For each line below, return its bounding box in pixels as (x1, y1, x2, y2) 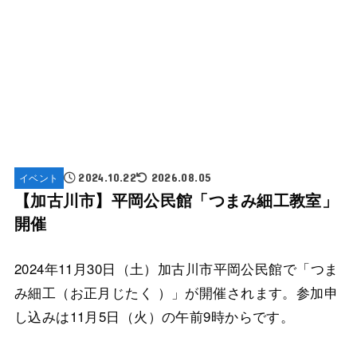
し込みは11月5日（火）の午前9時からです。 (14, 305, 295, 326)
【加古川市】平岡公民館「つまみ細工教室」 (14, 188, 338, 211)
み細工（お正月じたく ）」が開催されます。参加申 (14, 281, 339, 302)
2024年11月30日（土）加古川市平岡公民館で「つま (14, 257, 339, 278)
